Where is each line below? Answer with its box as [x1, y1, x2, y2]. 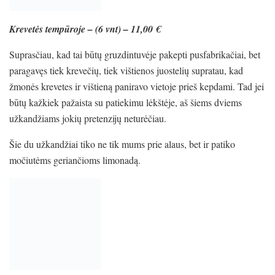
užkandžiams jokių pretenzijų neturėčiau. [9, 111, 166, 125]
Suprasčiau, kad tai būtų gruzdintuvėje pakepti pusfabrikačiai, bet [9, 47, 260, 61]
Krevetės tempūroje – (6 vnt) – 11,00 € [9, 21, 160, 36]
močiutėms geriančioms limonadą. [9, 153, 141, 166]
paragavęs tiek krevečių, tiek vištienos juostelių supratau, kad [9, 63, 243, 77]
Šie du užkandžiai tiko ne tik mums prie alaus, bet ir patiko [9, 137, 235, 150]
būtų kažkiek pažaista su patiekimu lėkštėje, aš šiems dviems [9, 95, 242, 109]
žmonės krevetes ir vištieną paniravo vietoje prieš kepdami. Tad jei [9, 79, 264, 93]
